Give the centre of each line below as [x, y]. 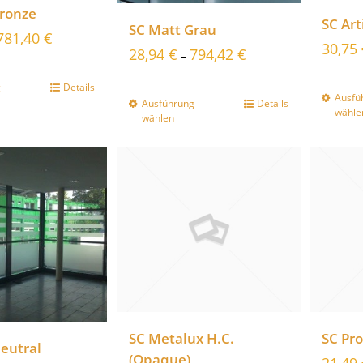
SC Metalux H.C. [181, 339]
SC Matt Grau [172, 29]
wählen [158, 117]
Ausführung [168, 103]
